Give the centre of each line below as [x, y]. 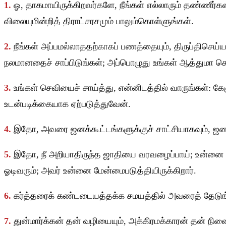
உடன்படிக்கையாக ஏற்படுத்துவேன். [67, 104]
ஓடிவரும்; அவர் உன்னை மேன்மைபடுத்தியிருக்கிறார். [100, 171]
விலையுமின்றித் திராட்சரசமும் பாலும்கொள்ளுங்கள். [99, 21]
